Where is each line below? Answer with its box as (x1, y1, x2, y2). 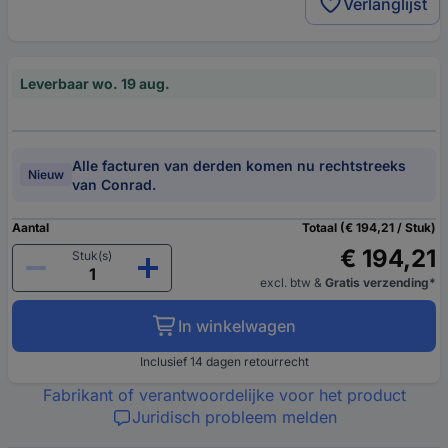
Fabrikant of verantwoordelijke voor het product (42, 384, 406, 405)
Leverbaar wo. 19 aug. (20, 74, 170, 92)
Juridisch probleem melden (131, 406, 337, 427)
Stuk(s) (72, 247, 112, 263)
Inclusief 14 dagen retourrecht (139, 353, 309, 369)
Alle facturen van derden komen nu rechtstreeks (72, 156, 406, 174)
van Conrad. (72, 175, 156, 193)
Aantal (12, 219, 49, 235)
